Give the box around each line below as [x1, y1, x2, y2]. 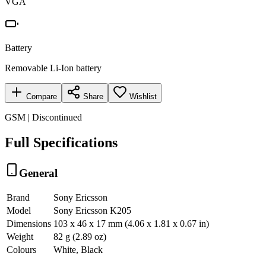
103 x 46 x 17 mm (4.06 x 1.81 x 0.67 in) [53, 218, 209, 229]
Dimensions [7, 218, 51, 229]
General [19, 166, 58, 179]
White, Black [53, 245, 103, 255]
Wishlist [129, 91, 157, 101]
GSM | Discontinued [5, 112, 82, 122]
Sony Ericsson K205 [53, 205, 131, 216]
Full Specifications [5, 134, 118, 150]
